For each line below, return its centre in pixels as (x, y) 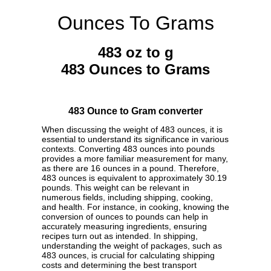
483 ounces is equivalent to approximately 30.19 (134, 178)
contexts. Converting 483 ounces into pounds (128, 149)
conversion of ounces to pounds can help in (125, 217)
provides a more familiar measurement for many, (135, 159)
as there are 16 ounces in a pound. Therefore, (130, 168)
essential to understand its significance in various (135, 139)
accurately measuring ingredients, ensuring (124, 227)
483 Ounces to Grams (135, 70)
